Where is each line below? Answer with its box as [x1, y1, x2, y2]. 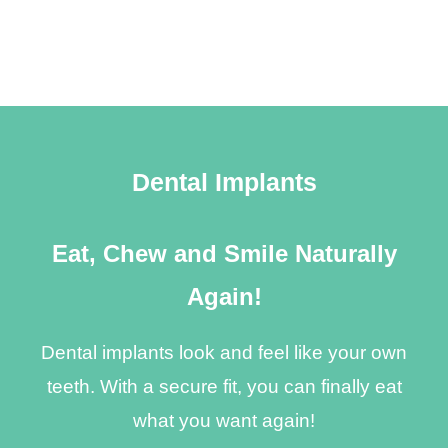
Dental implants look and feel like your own [41, 342, 407, 363]
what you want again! [133, 410, 315, 431]
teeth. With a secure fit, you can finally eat [46, 376, 402, 397]
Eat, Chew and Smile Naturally [51, 240, 397, 267]
